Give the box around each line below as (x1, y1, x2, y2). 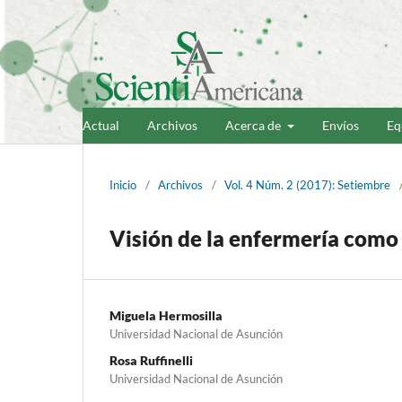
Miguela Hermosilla (109, 307, 223, 323)
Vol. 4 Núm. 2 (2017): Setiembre (224, 177, 390, 192)
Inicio (109, 177, 136, 192)
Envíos (321, 117, 359, 133)
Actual (83, 117, 119, 133)
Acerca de (225, 117, 284, 133)
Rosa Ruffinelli (109, 352, 193, 368)
